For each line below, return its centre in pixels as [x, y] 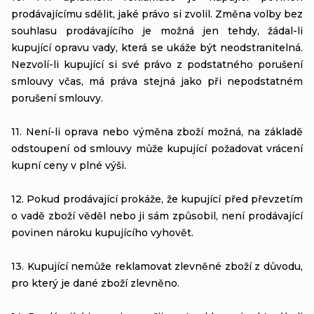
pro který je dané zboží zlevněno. [95, 283]
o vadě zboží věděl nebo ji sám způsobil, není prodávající [157, 216]
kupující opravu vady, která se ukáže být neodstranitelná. [157, 47]
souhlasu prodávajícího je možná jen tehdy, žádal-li [157, 30]
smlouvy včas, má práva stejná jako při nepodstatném [157, 81]
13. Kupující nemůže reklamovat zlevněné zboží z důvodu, [157, 266]
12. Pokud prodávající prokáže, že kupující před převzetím [157, 199]
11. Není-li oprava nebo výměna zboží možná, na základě [157, 131]
